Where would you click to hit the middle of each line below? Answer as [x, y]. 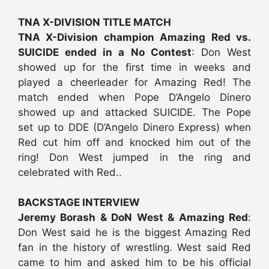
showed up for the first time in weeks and [134, 67]
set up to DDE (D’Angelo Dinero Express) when [134, 127]
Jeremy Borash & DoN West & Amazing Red [133, 218]
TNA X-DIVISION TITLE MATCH [95, 22]
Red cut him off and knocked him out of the [134, 142]
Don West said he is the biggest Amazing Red [134, 233]
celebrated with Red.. [70, 172]
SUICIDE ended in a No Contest [105, 52]
